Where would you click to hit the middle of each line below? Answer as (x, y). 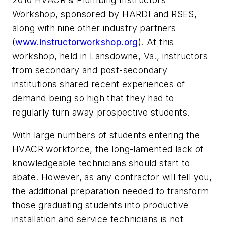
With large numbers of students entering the (106, 135)
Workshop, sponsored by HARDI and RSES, (105, 14)
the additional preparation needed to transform (111, 191)
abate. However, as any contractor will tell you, (112, 177)
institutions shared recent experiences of (99, 84)
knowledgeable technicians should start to (101, 163)
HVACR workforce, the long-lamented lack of (108, 149)
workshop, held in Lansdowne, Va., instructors (110, 56)
